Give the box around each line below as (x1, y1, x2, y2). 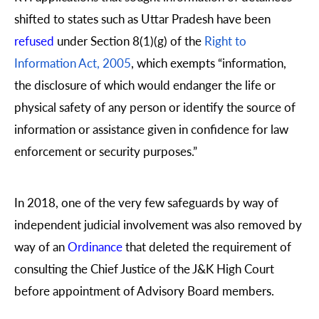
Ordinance (68, 237, 122, 255)
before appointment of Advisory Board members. (14, 281, 274, 299)
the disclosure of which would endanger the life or (14, 76, 276, 94)
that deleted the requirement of (122, 237, 291, 255)
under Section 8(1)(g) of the (54, 32, 204, 50)
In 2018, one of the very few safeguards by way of (14, 193, 278, 211)
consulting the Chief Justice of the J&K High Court (14, 259, 274, 277)
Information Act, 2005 (14, 54, 131, 72)
